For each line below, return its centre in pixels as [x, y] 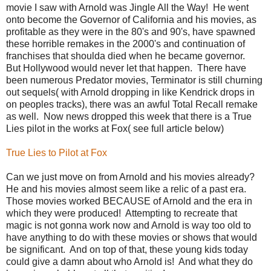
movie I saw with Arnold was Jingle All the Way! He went [127, 7]
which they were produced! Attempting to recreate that [122, 213]
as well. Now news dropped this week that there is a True [129, 116]
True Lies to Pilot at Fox [57, 152]
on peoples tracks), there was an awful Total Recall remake [132, 104]
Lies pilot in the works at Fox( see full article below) [115, 128]
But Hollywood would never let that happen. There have [126, 68]
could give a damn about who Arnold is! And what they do [129, 261]
